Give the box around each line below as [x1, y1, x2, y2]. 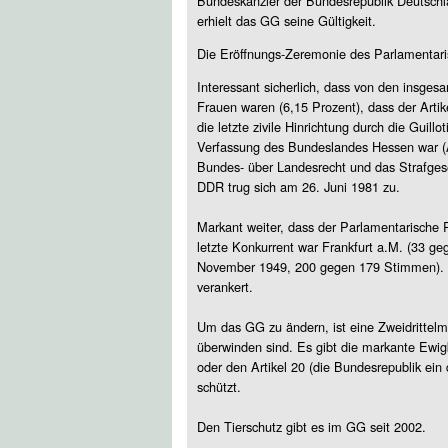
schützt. [197, 377, 241, 396]
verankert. [197, 277, 253, 296]
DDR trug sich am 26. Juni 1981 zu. [197, 177, 400, 196]
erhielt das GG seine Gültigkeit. [197, 11, 376, 30]
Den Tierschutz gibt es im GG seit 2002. [197, 417, 426, 436]
